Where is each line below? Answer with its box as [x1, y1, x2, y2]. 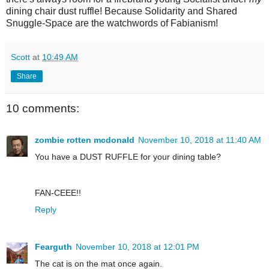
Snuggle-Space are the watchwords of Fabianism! [6, 18, 218, 29]
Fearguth [35, 241, 72, 252]
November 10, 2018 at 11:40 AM [138, 134, 261, 145]
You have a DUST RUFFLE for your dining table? [35, 151, 221, 162]
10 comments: [6, 102, 79, 115]
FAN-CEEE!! [35, 187, 81, 198]
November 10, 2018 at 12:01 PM [76, 241, 199, 252]
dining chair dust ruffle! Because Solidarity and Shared [6, 6, 237, 17]
